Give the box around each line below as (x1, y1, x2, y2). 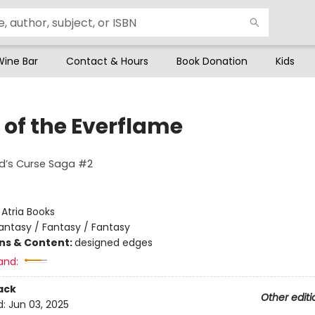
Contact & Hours (66, 54, 148, 68)
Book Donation (176, 54, 247, 68)
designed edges (74, 236, 153, 250)
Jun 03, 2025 (8, 297, 69, 312)
